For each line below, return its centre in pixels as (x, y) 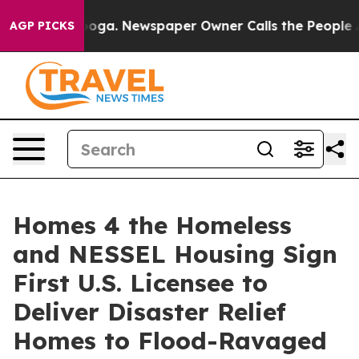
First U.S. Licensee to (140, 283)
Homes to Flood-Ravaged (170, 341)
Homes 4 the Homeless (152, 225)
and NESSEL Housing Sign (175, 254)
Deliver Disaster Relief (149, 312)
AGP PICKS (42, 26)
